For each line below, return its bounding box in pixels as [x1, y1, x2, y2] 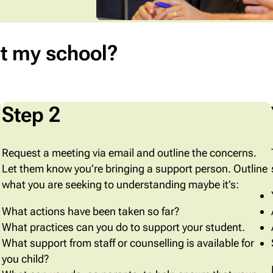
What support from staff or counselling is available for [1, 236, 254, 249]
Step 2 [1, 101, 60, 127]
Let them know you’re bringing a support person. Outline [1, 161, 268, 175]
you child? [1, 252, 49, 265]
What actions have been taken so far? [1, 204, 179, 218]
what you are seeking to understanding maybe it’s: [1, 177, 239, 191]
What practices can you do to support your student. [1, 220, 245, 233]
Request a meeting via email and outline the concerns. [1, 146, 257, 159]
